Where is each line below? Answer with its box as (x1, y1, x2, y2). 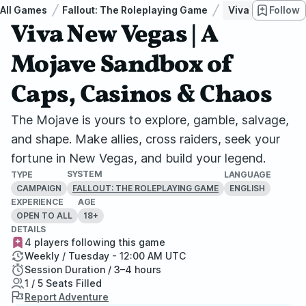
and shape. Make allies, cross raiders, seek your (11, 132, 280, 146)
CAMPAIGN (16, 182, 61, 193)
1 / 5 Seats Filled (25, 277, 102, 289)
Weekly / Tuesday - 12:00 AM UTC (25, 250, 186, 262)
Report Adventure (25, 291, 109, 303)
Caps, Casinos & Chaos (11, 79, 272, 113)
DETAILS (11, 224, 46, 234)
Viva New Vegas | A (11, 18, 219, 53)
